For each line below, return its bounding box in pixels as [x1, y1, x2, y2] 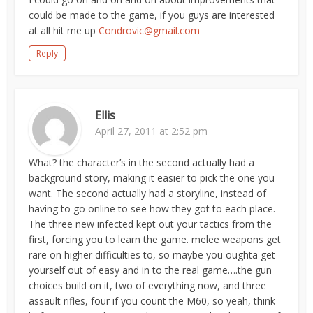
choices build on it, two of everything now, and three [29, 279, 267, 292]
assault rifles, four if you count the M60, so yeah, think [29, 294, 276, 307]
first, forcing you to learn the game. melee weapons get [29, 233, 282, 246]
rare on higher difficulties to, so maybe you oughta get [29, 248, 276, 261]
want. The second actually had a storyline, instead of [29, 187, 267, 200]
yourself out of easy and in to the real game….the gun [29, 263, 272, 277]
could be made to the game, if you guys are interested [29, 8, 275, 22]
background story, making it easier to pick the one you [29, 171, 275, 184]
